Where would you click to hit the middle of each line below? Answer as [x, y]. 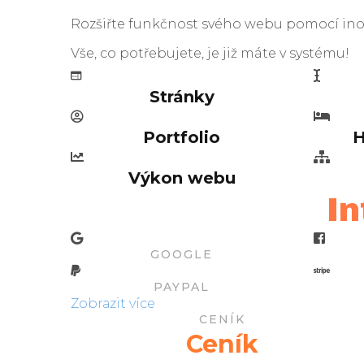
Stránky [182, 96]
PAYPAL [182, 286]
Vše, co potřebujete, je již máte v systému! [210, 53]
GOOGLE [182, 254]
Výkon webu [182, 178]
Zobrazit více [113, 303]
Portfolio [182, 137]
